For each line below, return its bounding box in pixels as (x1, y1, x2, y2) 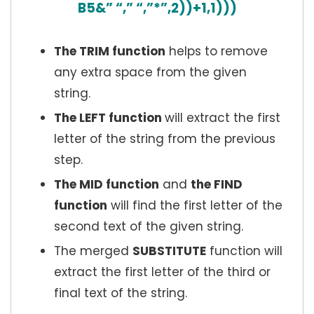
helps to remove (165, 43, 268, 60)
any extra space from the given (54, 64, 247, 81)
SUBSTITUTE (132, 243, 206, 260)
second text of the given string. (54, 218, 243, 235)
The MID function (54, 176, 159, 193)
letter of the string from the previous (54, 130, 275, 148)
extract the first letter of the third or (54, 264, 271, 281)
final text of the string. (54, 285, 187, 302)
